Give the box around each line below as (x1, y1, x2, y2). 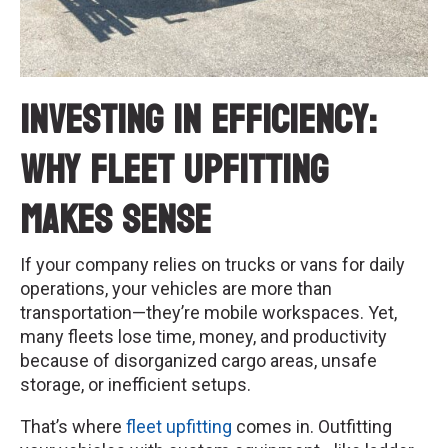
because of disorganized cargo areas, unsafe (20, 349, 377, 371)
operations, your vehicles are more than (20, 277, 332, 299)
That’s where (20, 415, 126, 437)
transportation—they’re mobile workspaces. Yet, (20, 301, 397, 323)
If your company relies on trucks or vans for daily (20, 253, 405, 275)
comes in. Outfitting (232, 415, 392, 437)
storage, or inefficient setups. (20, 373, 251, 395)
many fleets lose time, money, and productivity (20, 325, 387, 347)
